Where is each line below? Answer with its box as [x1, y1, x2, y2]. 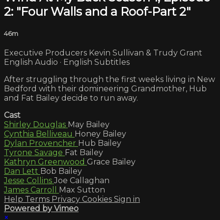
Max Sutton [59, 185, 105, 195]
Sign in [114, 194, 140, 204]
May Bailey [68, 120, 110, 130]
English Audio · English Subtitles [4, 57, 130, 67]
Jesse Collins [4, 176, 54, 186]
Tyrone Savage [4, 148, 65, 158]
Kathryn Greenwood [4, 157, 87, 167]
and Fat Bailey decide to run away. [4, 93, 138, 103]
